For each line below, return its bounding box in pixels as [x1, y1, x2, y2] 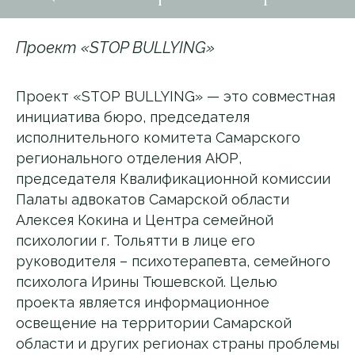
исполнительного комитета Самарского [16, 129, 300, 146]
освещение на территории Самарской [16, 315, 292, 331]
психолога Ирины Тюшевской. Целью [16, 273, 277, 290]
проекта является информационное [16, 294, 269, 311]
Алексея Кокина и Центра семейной [16, 212, 273, 228]
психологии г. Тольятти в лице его [16, 232, 255, 249]
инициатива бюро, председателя [16, 109, 250, 125]
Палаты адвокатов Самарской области [16, 191, 289, 208]
